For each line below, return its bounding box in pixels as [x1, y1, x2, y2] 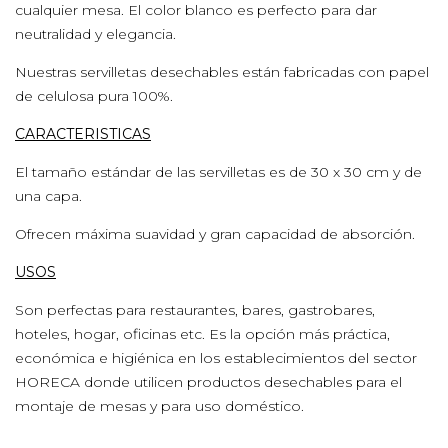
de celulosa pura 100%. [15, 87, 173, 105]
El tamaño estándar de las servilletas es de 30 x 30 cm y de [15, 163, 422, 181]
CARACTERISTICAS [15, 125, 151, 143]
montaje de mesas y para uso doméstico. [15, 397, 304, 415]
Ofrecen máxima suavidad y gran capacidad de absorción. [15, 225, 419, 243]
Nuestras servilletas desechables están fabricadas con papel [15, 63, 429, 81]
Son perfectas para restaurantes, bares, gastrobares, [15, 301, 375, 319]
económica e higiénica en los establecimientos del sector [15, 349, 417, 367]
